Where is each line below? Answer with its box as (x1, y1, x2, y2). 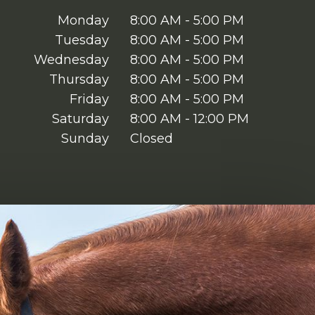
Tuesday (55, 32, 110, 48)
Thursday (49, 71, 110, 87)
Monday (58, 12, 110, 28)
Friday (70, 91, 110, 107)
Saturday (52, 110, 110, 127)
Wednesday (34, 51, 110, 67)
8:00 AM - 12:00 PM (130, 110, 250, 127)
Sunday (61, 130, 110, 146)
